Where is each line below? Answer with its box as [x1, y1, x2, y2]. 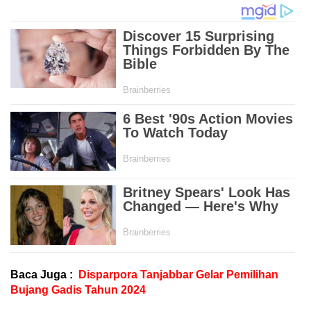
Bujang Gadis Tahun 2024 [10, 283, 146, 296]
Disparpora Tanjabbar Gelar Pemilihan [78, 268, 278, 280]
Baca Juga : [10, 268, 73, 280]
